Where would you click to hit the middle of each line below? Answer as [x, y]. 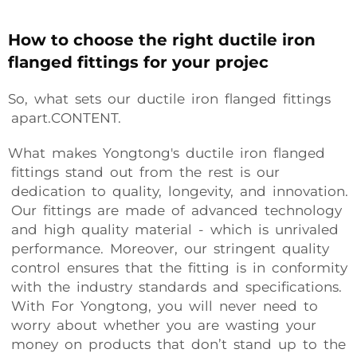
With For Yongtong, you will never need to [163, 306]
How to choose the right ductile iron [162, 40]
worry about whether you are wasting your [162, 325]
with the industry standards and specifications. [175, 287]
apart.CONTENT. [65, 118]
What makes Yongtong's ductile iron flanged [167, 153]
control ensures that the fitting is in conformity [178, 268]
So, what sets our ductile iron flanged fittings [169, 99]
